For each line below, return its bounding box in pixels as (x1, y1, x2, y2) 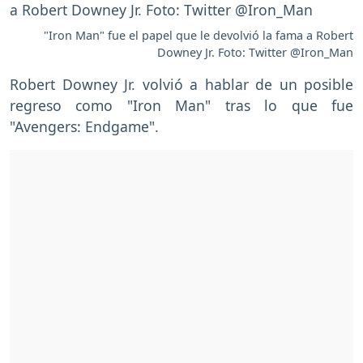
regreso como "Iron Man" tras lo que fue (10, 95, 353, 115)
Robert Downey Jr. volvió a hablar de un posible (10, 74, 353, 94)
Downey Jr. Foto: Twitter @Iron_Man (157, 44, 353, 60)
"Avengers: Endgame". (10, 116, 159, 136)
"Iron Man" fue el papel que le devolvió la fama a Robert (44, 27, 353, 43)
